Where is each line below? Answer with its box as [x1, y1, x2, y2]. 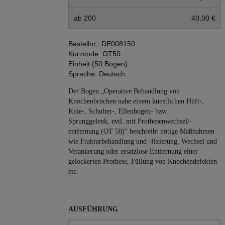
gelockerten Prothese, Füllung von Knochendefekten [68, 158, 217, 165]
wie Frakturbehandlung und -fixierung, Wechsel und [68, 138, 217, 145]
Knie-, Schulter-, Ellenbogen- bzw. [68, 107, 168, 115]
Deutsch [99, 70, 125, 78]
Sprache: [68, 70, 97, 78]
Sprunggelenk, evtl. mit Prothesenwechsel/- [68, 118, 192, 125]
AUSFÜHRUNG [68, 205, 118, 213]
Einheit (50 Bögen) [68, 60, 128, 68]
